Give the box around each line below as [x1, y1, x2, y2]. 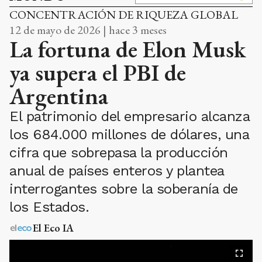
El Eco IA [33, 221, 74, 235]
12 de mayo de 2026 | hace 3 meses [9, 22, 167, 38]
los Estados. [9, 199, 89, 216]
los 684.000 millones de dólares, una [9, 126, 249, 143]
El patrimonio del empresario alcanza [9, 108, 249, 125]
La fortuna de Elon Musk [9, 34, 246, 65]
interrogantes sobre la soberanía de [9, 181, 238, 198]
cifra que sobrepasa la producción [9, 144, 228, 161]
